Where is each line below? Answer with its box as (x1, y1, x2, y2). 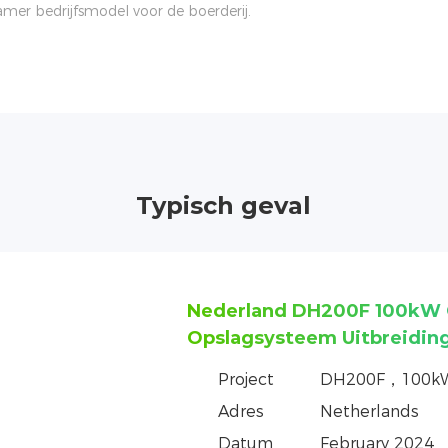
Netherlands (319, 402, 419, 422)
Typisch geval (136, 190, 312, 220)
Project (217, 370, 274, 390)
